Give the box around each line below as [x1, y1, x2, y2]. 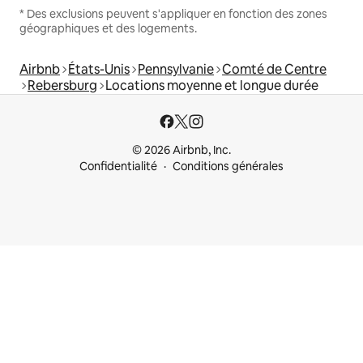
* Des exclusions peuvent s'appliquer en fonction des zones [19, 6, 327, 22]
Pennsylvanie [138, 61, 214, 79]
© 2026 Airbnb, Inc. [132, 143, 231, 158]
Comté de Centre [222, 61, 327, 79]
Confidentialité [79, 159, 157, 174]
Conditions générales [173, 159, 284, 174]
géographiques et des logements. [19, 21, 197, 36]
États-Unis [68, 61, 130, 79]
